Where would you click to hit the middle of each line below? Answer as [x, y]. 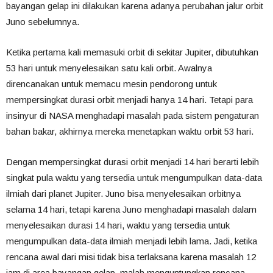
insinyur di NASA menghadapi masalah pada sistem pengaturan [133, 116]
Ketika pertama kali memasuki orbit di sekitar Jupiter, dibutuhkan [132, 52]
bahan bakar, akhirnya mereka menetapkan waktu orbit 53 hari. [130, 132]
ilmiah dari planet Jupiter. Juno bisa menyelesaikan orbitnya [123, 194]
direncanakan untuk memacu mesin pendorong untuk [112, 84]
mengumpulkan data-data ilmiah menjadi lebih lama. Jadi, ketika [132, 241]
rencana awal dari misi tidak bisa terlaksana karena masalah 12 [131, 257]
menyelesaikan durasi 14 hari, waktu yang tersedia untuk [118, 225]
